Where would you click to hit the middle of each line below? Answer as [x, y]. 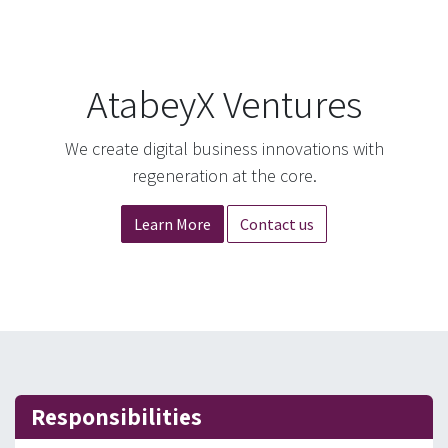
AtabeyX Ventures [224, 104]
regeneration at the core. [224, 176]
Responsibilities [116, 417]
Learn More [172, 224]
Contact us [277, 224]
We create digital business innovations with [224, 149]
